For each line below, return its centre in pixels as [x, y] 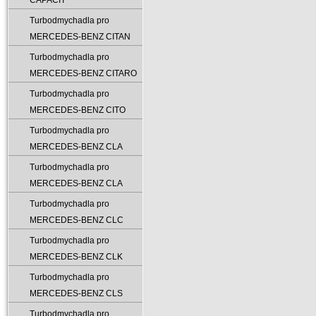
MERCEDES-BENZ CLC [77, 220]
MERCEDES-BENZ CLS [76, 293]
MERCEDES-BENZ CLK [76, 257]
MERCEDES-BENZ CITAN [80, 37]
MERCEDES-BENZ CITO [78, 110]
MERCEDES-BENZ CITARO [83, 73]
